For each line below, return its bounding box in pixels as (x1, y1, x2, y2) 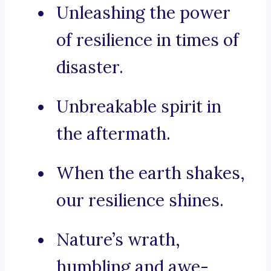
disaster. (56, 56, 123, 79)
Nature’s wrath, (56, 229, 180, 251)
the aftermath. (56, 123, 171, 145)
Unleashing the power (56, 2, 230, 24)
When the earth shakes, (56, 162, 245, 184)
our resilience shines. (56, 189, 224, 212)
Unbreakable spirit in (56, 96, 221, 118)
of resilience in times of (56, 29, 239, 51)
